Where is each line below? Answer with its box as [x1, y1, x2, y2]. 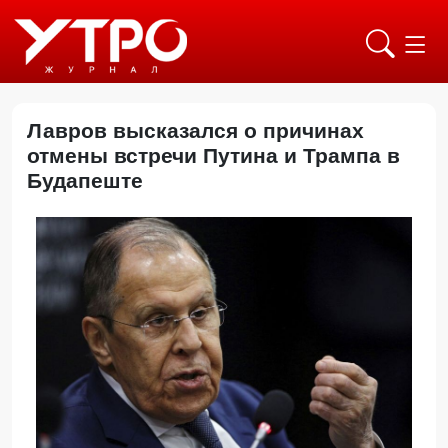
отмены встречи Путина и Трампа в [27, 144, 400, 167]
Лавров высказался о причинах [27, 119, 364, 142]
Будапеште [27, 169, 155, 192]
